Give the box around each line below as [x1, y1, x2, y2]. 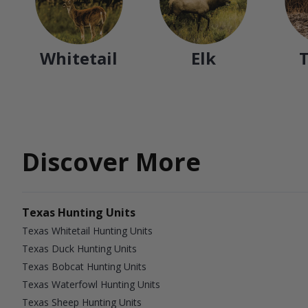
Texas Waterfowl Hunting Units [22, 278, 160, 291]
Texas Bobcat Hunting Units [22, 260, 146, 274]
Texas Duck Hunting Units [22, 242, 137, 256]
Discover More [22, 145, 201, 179]
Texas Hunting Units [22, 205, 135, 221]
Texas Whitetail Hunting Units [22, 224, 153, 238]
